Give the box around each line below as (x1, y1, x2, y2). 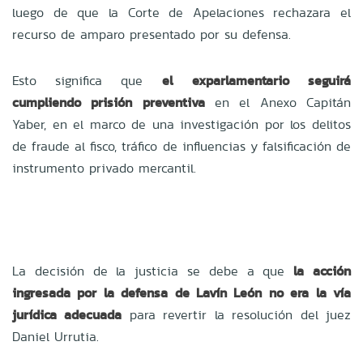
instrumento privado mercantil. (12, 158, 196, 177)
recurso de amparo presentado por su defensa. (12, 24, 291, 44)
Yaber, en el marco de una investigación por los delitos (12, 114, 351, 134)
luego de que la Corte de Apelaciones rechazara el (12, 2, 351, 22)
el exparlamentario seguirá (161, 70, 352, 90)
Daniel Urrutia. (12, 327, 99, 346)
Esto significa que (12, 70, 162, 90)
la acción (293, 261, 352, 280)
